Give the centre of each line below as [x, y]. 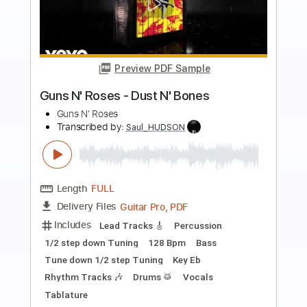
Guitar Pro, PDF [171, 284]
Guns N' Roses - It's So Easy [130, 161]
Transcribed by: [101, 196]
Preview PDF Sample [180, 131]
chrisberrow [168, 197]
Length [80, 265]
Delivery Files [96, 284]
